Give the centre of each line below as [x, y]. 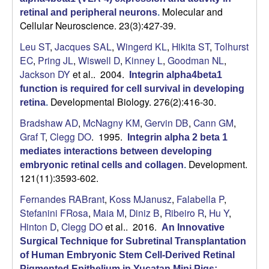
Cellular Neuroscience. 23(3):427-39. [98, 26]
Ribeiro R [184, 213]
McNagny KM [111, 123]
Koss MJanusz [141, 199]
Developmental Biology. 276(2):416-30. [133, 102]
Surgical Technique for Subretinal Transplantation [133, 241]
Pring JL [56, 60]
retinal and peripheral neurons [89, 13]
